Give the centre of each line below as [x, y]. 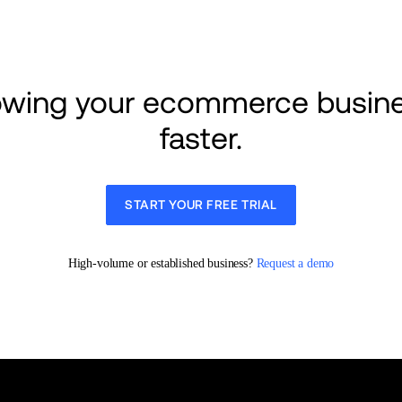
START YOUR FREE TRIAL [201, 205]
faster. [201, 138]
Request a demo [295, 263]
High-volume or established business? [162, 263]
